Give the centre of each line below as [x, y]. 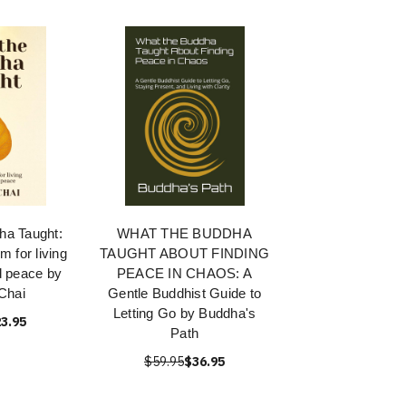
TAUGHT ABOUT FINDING [184, 253]
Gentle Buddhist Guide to [184, 293]
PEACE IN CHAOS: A [184, 273]
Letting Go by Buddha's [184, 313]
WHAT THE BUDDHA [184, 233]
